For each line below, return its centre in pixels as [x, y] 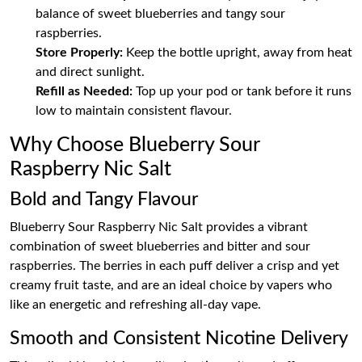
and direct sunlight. [90, 72]
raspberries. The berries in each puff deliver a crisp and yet [175, 266]
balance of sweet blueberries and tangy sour [160, 14]
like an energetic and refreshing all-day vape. [135, 305]
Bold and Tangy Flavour [104, 200]
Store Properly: [79, 53]
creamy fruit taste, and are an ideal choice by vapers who [171, 285]
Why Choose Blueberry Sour [135, 145]
